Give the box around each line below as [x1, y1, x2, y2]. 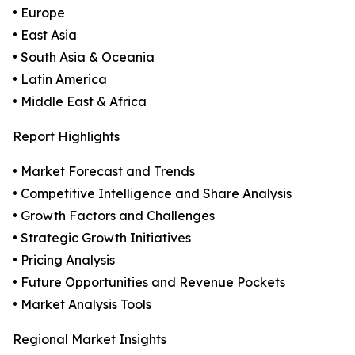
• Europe [13, 5, 65, 21]
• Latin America [13, 71, 107, 88]
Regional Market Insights [13, 331, 166, 348]
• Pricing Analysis [13, 252, 115, 269]
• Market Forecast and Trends [13, 163, 195, 180]
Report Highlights [13, 128, 120, 145]
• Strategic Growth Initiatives [13, 230, 191, 246]
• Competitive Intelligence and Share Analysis [13, 185, 292, 202]
